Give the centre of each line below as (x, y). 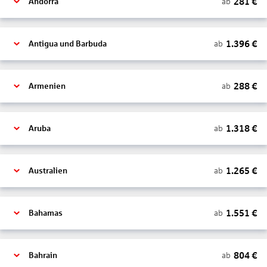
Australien (48, 171)
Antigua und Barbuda (68, 44)
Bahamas (46, 213)
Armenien (47, 86)
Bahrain (43, 255)
